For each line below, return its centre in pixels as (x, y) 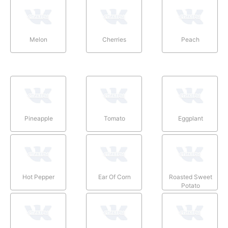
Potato (190, 185)
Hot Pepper (39, 177)
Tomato (114, 118)
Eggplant (190, 118)
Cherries (115, 39)
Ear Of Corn (114, 177)
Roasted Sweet (190, 177)
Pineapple (38, 118)
